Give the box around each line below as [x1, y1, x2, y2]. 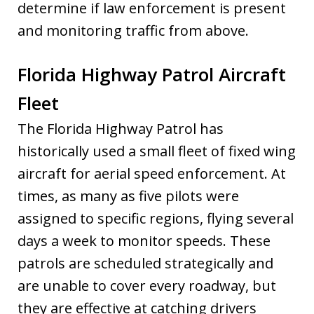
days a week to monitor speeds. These [18, 231, 271, 250]
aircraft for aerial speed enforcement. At [18, 163, 286, 183]
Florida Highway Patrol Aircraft [18, 61, 286, 87]
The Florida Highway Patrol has [18, 118, 224, 138]
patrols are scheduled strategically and [18, 253, 273, 273]
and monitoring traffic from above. [18, 20, 249, 40]
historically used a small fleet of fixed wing [18, 141, 296, 161]
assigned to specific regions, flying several [18, 208, 294, 228]
